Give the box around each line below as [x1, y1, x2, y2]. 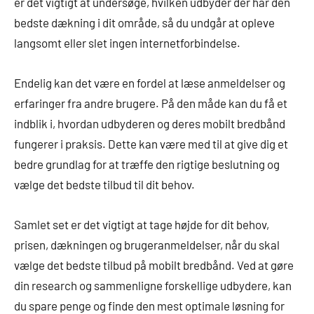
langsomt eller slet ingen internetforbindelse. [14, 35, 240, 50]
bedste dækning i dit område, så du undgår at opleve [14, 15, 275, 29]
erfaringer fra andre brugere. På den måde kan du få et [14, 95, 287, 110]
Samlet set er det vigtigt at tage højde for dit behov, [14, 217, 269, 231]
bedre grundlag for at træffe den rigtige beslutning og [14, 156, 280, 171]
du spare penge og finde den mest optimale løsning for [14, 298, 285, 313]
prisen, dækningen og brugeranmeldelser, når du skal [14, 237, 280, 252]
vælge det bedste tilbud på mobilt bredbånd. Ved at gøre [14, 257, 294, 272]
